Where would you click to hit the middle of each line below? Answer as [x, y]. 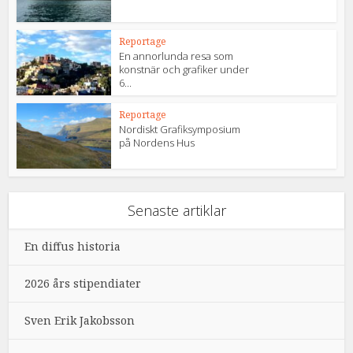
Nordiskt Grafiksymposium [180, 129]
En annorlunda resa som [176, 56]
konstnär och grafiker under [184, 70]
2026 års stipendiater [83, 283]
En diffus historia [73, 246]
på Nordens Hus [157, 142]
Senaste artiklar [176, 210]
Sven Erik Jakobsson [80, 320]
